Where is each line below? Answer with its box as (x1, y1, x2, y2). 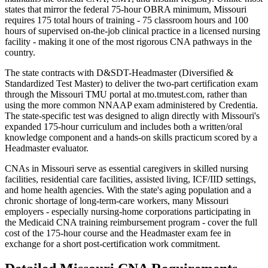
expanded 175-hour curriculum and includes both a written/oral (5, 121, 242, 132)
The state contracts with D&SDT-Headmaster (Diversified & (5, 67, 233, 78)
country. (5, 47, 35, 57)
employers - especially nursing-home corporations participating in (5, 206, 251, 217)
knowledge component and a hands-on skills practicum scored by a (5, 132, 257, 142)
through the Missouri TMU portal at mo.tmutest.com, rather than (5, 89, 247, 99)
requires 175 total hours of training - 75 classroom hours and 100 (5, 14, 248, 25)
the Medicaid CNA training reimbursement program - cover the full (5, 217, 257, 227)
